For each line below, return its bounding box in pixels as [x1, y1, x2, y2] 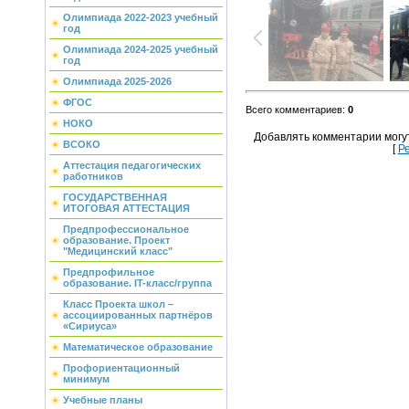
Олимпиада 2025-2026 [63, 76, 172, 87]
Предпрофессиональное [63, 224, 189, 235]
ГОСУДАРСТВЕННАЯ [63, 192, 167, 203]
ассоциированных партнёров [63, 309, 213, 320]
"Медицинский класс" [63, 246, 173, 257]
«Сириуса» [63, 320, 117, 331]
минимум [63, 373, 110, 384]
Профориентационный [63, 362, 180, 373]
